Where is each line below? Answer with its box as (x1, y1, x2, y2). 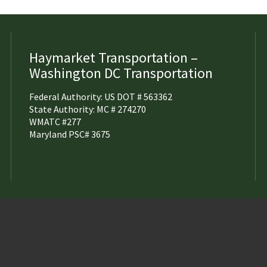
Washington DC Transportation (29, 64, 213, 82)
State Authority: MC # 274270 (29, 103, 146, 115)
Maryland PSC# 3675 (29, 128, 110, 140)
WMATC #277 (29, 116, 81, 128)
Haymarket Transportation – (29, 48, 198, 67)
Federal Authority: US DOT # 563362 (29, 91, 172, 103)
